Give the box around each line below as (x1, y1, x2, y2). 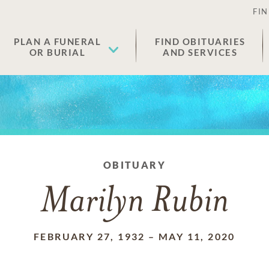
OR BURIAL (29, 47, 86, 58)
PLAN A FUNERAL (14, 36, 101, 47)
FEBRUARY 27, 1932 (34, 231, 145, 242)
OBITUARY (103, 159, 166, 171)
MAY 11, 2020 (159, 231, 235, 242)
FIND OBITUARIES (155, 36, 246, 47)
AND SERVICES (163, 47, 238, 58)
